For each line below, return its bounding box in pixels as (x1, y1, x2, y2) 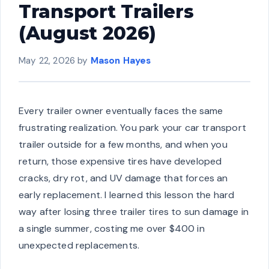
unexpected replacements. (19, 238, 140, 252)
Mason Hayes (90, 54, 151, 67)
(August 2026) (19, 21, 157, 44)
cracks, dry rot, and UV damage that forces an (19, 171, 228, 184)
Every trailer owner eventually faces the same (19, 104, 223, 117)
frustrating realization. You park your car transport (19, 121, 246, 134)
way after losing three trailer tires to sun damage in (19, 205, 249, 218)
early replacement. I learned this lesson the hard (19, 188, 235, 201)
